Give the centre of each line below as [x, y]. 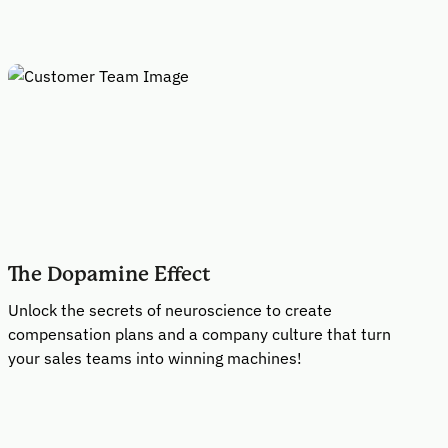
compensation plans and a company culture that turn [199, 334]
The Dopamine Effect [109, 274]
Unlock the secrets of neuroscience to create [170, 310]
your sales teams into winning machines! [155, 358]
